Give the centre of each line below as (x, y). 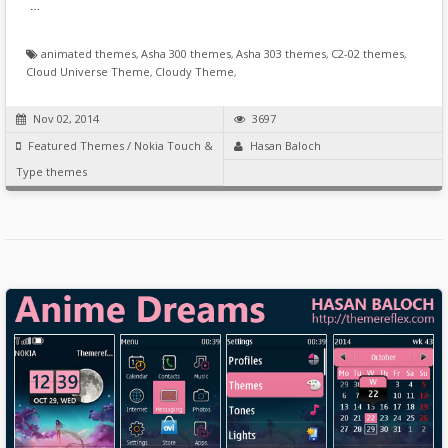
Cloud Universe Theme (88, 72)
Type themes (51, 172)
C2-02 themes (367, 54)
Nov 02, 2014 (66, 119)
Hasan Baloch (285, 146)
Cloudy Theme (194, 72)
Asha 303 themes (281, 54)
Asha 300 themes (186, 54)
